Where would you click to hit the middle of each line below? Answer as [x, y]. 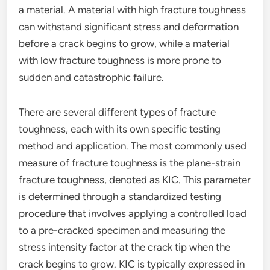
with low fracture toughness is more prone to [120, 60]
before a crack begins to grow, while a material [124, 43]
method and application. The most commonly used [133, 146]
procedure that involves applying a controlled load [133, 213]
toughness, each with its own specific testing [120, 129]
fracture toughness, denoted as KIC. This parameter [135, 180]
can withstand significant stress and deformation [129, 27]
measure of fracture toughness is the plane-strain [130, 163]
